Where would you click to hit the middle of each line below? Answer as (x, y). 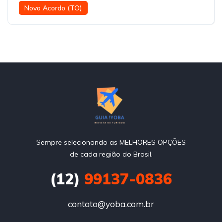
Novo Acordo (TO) (53, 8)
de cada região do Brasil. (111, 154)
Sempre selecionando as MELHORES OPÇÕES (111, 142)
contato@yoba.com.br (111, 204)
